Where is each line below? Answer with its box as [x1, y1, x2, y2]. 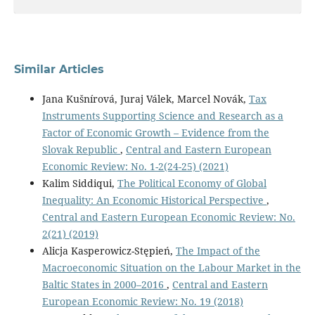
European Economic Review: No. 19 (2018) [41, 295, 243, 309]
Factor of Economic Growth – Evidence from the [41, 126, 269, 140]
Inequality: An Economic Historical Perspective [41, 193, 266, 207]
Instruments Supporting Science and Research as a [41, 109, 283, 123]
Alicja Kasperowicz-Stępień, [41, 244, 176, 258]
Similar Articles [13, 63, 104, 77]
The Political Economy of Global [117, 176, 266, 191]
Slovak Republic [41, 143, 120, 157]
